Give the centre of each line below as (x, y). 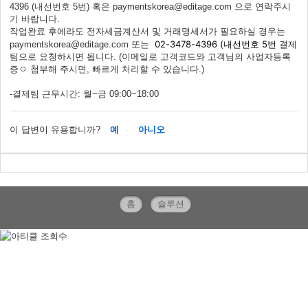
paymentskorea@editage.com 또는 (82, 44)
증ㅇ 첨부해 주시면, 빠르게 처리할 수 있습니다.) (107, 69)
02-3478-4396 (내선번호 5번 (216, 44)
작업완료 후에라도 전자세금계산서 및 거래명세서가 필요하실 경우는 (147, 31)
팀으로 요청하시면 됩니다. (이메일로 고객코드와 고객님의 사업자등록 (150, 56)
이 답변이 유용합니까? (55, 129)
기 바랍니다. (35, 19)
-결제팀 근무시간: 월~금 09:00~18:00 (84, 93)
